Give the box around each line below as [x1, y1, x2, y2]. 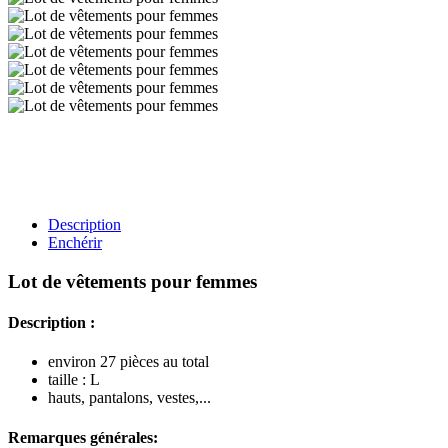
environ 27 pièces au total [48, 353, 209, 371]
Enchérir [48, 234, 102, 251]
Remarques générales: [8, 428, 158, 446]
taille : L [48, 371, 100, 389]
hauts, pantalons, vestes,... [48, 389, 211, 407]
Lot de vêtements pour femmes [8, 270, 257, 292]
